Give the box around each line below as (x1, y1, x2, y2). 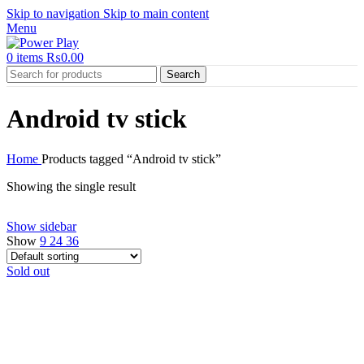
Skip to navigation (6, 6, 103, 20)
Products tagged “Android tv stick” (41, 151, 221, 166)
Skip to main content (103, 6, 209, 20)
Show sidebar (6, 219, 76, 233)
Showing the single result (6, 179, 136, 193)
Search (167, 68, 200, 80)
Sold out (6, 263, 50, 278)
